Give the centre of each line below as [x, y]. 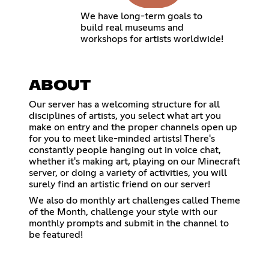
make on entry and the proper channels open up [133, 127]
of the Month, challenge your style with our [123, 212]
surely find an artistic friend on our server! [119, 184]
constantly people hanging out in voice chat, [125, 150]
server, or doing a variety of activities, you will [128, 173]
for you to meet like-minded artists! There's [122, 138]
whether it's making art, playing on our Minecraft [134, 161]
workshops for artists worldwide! [152, 39]
